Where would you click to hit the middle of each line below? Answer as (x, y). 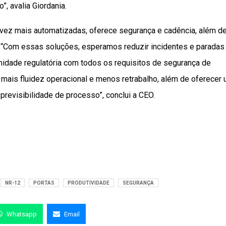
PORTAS (44, 183)
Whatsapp (22, 214)
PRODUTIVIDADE (89, 183)
